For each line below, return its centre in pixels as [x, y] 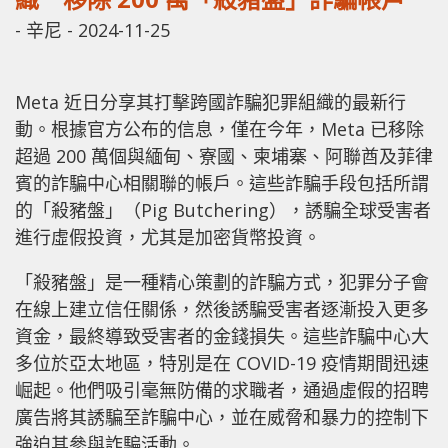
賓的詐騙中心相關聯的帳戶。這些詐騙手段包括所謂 [222, 182]
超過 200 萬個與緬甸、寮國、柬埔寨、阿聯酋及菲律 [224, 155]
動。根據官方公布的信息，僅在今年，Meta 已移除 [219, 128]
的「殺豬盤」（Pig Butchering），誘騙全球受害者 [223, 209]
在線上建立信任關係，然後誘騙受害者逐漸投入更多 [222, 308]
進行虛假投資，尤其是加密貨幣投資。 [168, 236]
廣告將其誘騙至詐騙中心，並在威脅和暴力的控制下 [222, 416]
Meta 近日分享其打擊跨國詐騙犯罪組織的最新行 [210, 101]
